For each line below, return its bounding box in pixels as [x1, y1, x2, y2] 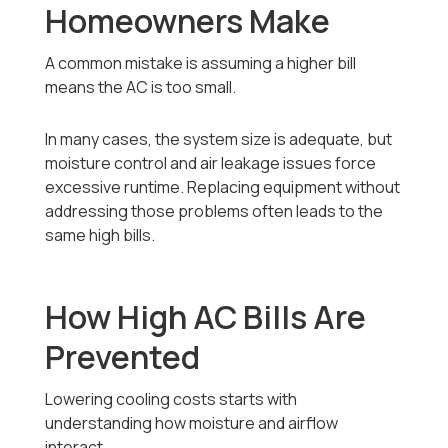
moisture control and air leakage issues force [45, 152, 377, 175]
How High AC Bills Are [45, 295, 367, 340]
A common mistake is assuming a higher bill [45, 52, 357, 75]
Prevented [45, 335, 201, 380]
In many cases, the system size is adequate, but [45, 128, 393, 151]
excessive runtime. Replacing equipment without [45, 176, 401, 199]
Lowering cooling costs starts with [45, 388, 298, 411]
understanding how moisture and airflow [45, 412, 339, 435]
